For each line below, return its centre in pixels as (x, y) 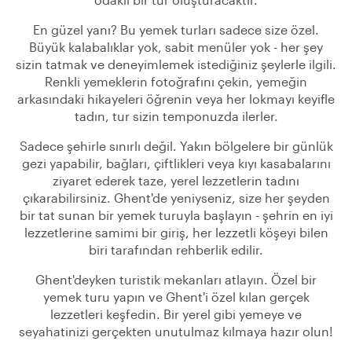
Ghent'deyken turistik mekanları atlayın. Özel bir (176, 279)
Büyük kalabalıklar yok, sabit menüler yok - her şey (176, 47)
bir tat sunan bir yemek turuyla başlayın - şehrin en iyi (176, 215)
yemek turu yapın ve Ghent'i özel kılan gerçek (176, 297)
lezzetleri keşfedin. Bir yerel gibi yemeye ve (176, 314)
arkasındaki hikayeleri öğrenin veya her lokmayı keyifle (176, 99)
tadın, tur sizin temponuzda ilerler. (176, 116)
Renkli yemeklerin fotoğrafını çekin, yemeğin (176, 81)
